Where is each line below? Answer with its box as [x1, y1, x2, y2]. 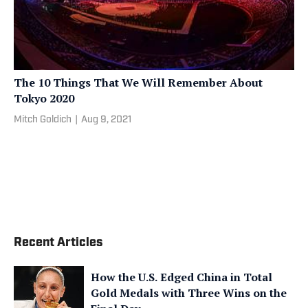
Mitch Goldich [14, 114, 71, 125]
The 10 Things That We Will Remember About [14, 74, 263, 90]
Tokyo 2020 [14, 90, 74, 106]
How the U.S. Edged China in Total [91, 269, 272, 285]
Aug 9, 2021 [81, 114, 131, 125]
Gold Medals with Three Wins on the [91, 285, 287, 300]
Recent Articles [14, 236, 103, 250]
